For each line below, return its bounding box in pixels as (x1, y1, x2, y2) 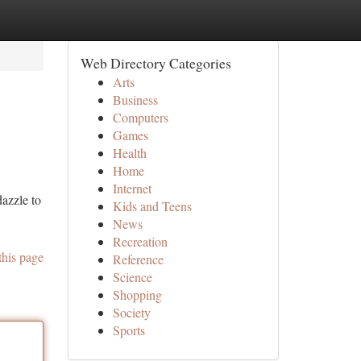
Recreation (112, 233, 168, 250)
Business (112, 91, 158, 108)
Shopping (112, 286, 162, 303)
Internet (112, 180, 151, 197)
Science (112, 268, 152, 285)
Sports (112, 322, 145, 338)
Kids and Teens (112, 197, 192, 214)
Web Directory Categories (80, 53, 231, 73)
